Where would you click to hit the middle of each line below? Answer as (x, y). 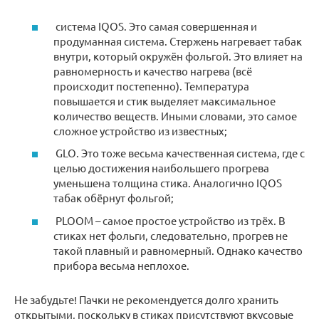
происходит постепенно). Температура (151, 85)
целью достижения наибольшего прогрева (161, 168)
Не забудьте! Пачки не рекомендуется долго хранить (146, 299)
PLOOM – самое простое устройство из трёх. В (169, 220)
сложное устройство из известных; (140, 130)
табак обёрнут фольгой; (114, 198)
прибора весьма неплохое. (121, 265)
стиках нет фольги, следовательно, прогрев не (171, 235)
